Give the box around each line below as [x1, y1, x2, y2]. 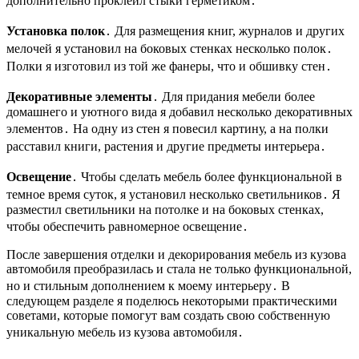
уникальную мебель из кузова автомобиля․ [6, 325, 244, 340]
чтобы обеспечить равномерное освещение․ [6, 220, 248, 234]
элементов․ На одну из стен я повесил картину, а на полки [6, 122, 329, 136]
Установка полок [6, 24, 105, 38]
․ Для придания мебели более [152, 90, 315, 104]
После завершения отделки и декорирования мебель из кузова [6, 248, 346, 262]
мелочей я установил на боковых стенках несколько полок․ [6, 42, 333, 56]
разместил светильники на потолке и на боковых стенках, [6, 203, 324, 217]
